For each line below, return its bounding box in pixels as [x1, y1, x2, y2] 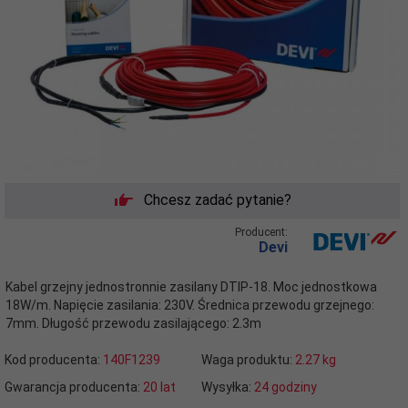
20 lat [143, 379, 176, 394]
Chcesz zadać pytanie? [144, 191, 291, 209]
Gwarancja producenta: [5, 379, 143, 394]
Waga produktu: [200, 352, 295, 367]
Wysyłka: [200, 379, 254, 394]
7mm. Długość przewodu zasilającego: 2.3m [5, 315, 261, 331]
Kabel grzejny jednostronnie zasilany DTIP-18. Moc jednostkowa [5, 279, 377, 294]
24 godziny [253, 379, 317, 394]
